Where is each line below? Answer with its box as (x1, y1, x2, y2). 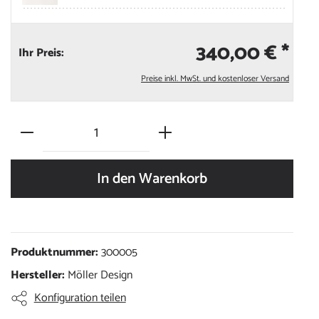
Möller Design (67, 266, 132, 286)
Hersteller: (10, 266, 68, 286)
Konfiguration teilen (33, 288, 126, 308)
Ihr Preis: (18, 43, 64, 63)
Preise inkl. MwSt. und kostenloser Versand (140, 72, 289, 86)
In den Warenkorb (96, 167, 207, 192)
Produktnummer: (10, 243, 101, 263)
